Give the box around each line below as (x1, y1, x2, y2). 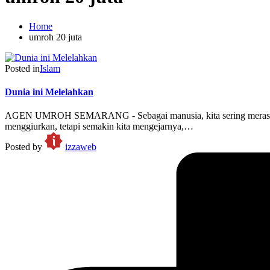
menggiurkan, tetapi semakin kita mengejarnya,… (5, 121, 193, 132)
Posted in (5, 63, 40, 74)
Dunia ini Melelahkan (5, 87, 93, 98)
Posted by (5, 142, 42, 152)
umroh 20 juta (29, 31, 82, 42)
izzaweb (65, 142, 96, 152)
